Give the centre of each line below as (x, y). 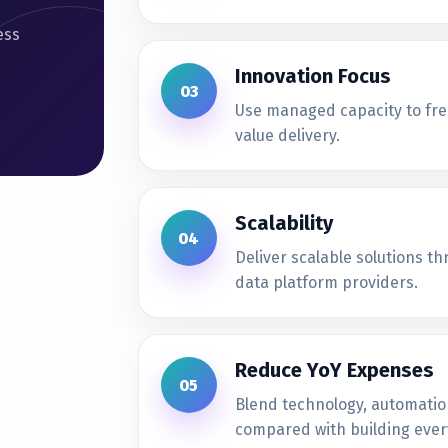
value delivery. (287, 135)
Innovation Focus (312, 76)
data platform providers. (326, 282)
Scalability (283, 223)
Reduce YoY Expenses (334, 370)
